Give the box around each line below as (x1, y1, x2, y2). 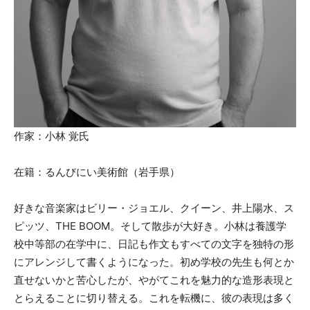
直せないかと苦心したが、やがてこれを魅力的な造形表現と (14, 273, 294, 287)
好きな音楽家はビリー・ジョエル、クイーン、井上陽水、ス (14, 201, 294, 215)
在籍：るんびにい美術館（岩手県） (14, 165, 180, 179)
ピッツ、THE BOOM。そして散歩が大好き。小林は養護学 (14, 219, 286, 233)
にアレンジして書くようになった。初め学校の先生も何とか (14, 255, 294, 269)
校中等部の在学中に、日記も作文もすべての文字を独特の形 (14, 237, 294, 251)
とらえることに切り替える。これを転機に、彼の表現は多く (14, 291, 294, 305)
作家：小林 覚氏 (14, 129, 89, 143)
